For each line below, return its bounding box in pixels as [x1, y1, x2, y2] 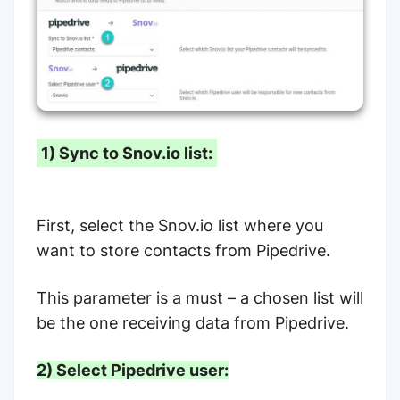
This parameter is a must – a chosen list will [37, 288, 363, 308]
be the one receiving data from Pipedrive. [37, 313, 349, 333]
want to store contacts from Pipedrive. [37, 241, 330, 261]
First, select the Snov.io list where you [37, 216, 323, 236]
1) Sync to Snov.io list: [41, 144, 212, 163]
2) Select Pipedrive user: [37, 361, 229, 380]
